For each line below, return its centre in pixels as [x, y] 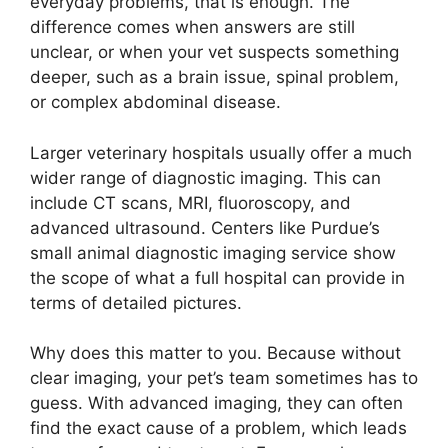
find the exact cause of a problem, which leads [218, 428]
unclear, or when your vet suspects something [214, 52]
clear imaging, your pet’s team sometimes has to [224, 378]
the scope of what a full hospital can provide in [217, 277]
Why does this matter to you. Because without [215, 353]
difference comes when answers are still [192, 27]
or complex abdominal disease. [155, 102]
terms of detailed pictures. [136, 302]
